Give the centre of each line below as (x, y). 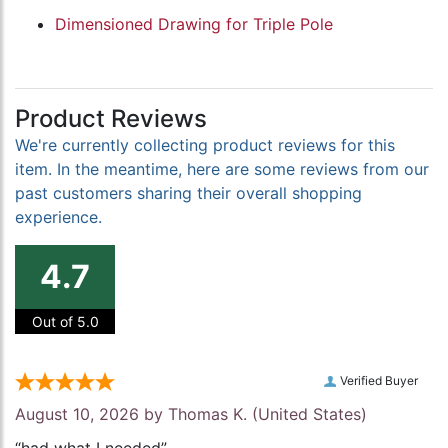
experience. (58, 217)
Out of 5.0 (65, 322)
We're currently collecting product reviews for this (205, 145)
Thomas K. (207, 414)
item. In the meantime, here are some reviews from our (222, 169)
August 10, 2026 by (91, 414)
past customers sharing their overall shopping (188, 193)
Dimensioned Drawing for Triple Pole (194, 24)
